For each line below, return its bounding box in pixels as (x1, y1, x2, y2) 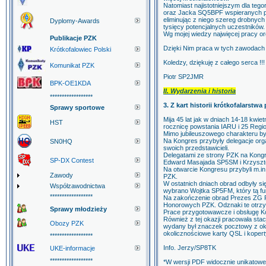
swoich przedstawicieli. (163, 144, 229, 151)
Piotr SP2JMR (163, 73, 204, 80)
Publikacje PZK (50, 34, 97, 42)
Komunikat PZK (50, 62, 94, 69)
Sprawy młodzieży (50, 205, 107, 213)
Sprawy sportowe (50, 104, 104, 111)
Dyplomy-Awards (50, 17, 100, 24)
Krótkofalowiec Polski (50, 46, 111, 53)
